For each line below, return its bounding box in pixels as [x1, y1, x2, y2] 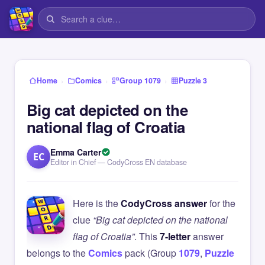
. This [134, 230, 160, 243]
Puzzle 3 [179, 75, 207, 86]
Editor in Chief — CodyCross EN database [50, 157, 187, 167]
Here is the [73, 196, 121, 210]
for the [207, 196, 235, 210]
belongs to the [27, 246, 88, 260]
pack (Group [122, 246, 179, 260]
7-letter [160, 230, 190, 243]
